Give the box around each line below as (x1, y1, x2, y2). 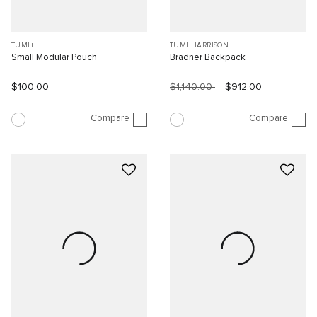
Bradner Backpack (170, 53, 246, 63)
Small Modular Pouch (11, 53, 97, 63)
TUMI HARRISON (170, 42, 229, 50)
